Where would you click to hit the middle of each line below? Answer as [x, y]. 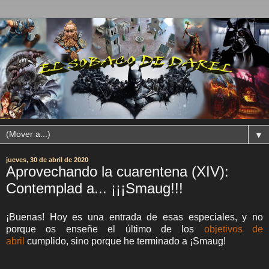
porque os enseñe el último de [94, 229]
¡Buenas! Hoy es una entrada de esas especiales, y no [134, 217]
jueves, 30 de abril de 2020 [47, 160]
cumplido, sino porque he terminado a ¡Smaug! [125, 241]
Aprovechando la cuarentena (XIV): [117, 171]
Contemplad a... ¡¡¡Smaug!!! [95, 188]
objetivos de [233, 229]
